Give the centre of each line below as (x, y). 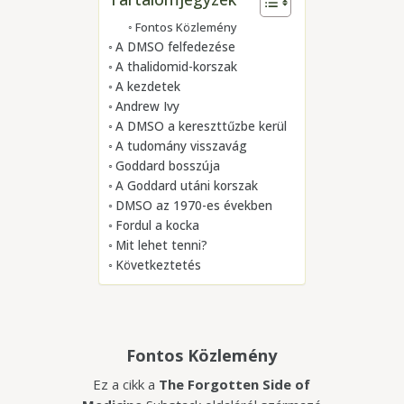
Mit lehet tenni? (161, 245)
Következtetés (158, 265)
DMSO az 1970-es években (193, 206)
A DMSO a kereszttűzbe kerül (201, 126)
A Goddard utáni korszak (186, 186)
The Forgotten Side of (233, 385)
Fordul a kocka (157, 225)
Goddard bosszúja (167, 166)
